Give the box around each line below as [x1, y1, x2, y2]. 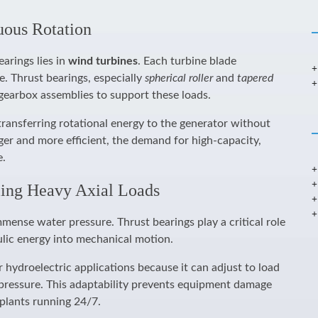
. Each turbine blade [138, 55, 236, 67]
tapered [237, 72, 273, 84]
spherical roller [145, 72, 213, 84]
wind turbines [68, 55, 138, 67]
